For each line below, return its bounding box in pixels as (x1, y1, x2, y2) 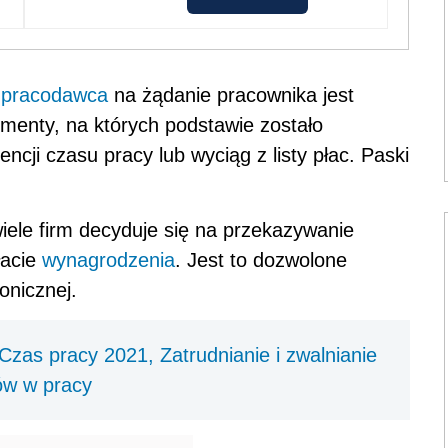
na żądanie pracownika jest (108, 83, 354, 106)
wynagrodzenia (42, 248, 175, 271)
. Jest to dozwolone (175, 248, 347, 271)
